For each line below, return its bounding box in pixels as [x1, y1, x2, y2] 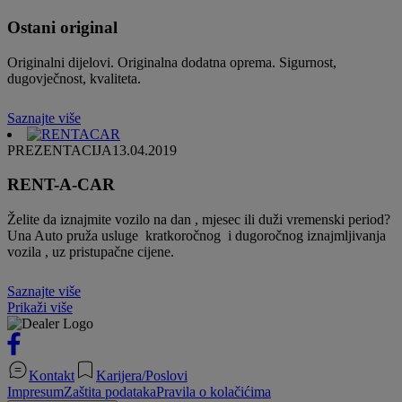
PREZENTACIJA [7, 142, 112, 158]
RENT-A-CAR [7, 175, 115, 195]
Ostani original [7, 17, 118, 37]
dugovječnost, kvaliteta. [7, 70, 141, 86]
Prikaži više [7, 300, 73, 316]
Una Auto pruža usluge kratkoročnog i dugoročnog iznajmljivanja [7, 228, 386, 244]
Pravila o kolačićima [156, 384, 271, 400]
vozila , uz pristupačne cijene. [7, 244, 174, 260]
